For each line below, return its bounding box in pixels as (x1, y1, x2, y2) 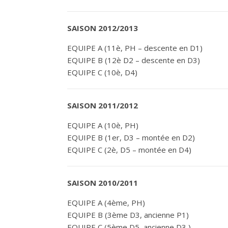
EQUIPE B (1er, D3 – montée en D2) (67, 132, 195, 142)
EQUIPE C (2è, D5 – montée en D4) (67, 145, 191, 155)
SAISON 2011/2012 (67, 100, 138, 110)
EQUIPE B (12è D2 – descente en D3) (67, 55, 200, 65)
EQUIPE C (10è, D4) (67, 67, 137, 77)
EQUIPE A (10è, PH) (67, 120, 138, 130)
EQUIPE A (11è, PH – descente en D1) (67, 43, 203, 53)
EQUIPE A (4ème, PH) (67, 197, 145, 208)
